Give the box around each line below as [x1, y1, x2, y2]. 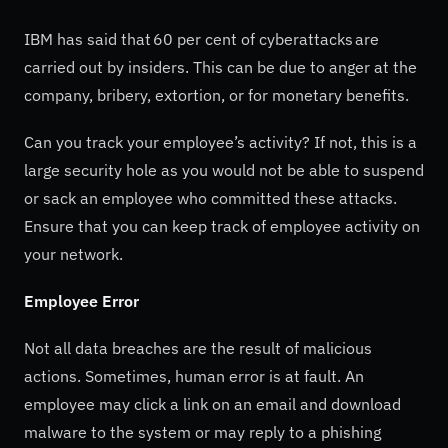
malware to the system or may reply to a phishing [24, 422, 381, 443]
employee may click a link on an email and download [24, 394, 401, 415]
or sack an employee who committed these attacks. [24, 187, 397, 208]
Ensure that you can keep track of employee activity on [24, 215, 420, 236]
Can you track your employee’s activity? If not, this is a [24, 131, 417, 152]
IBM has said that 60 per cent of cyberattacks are [24, 28, 379, 49]
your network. [24, 243, 123, 264]
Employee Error [24, 290, 139, 311]
